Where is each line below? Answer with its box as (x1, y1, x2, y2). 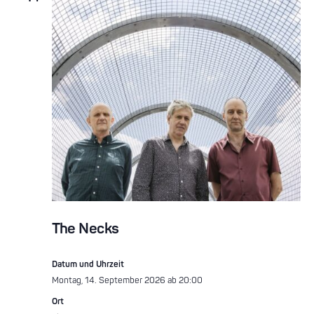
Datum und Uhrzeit (51, 259, 124, 270)
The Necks (51, 219, 119, 238)
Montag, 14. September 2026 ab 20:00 (51, 275, 203, 286)
